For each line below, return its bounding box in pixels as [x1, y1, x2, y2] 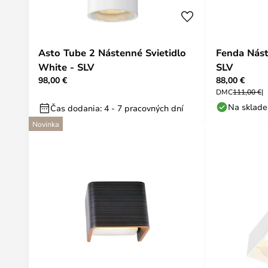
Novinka [32, 119, 59, 129]
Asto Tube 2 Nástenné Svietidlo [38, 46, 186, 59]
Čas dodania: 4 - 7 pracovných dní [50, 102, 184, 114]
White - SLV [38, 60, 94, 74]
